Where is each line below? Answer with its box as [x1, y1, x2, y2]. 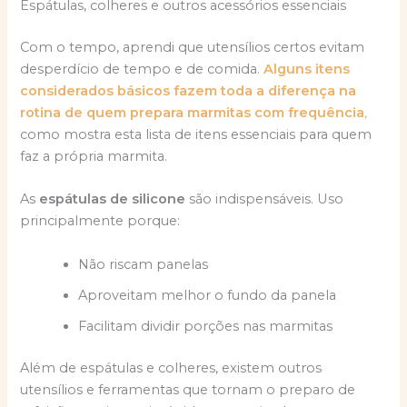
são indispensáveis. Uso [185, 191, 344, 208]
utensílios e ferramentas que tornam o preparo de [20, 381, 356, 398]
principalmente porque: [20, 213, 181, 230]
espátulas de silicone [39, 191, 186, 208]
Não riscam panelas [78, 255, 209, 273]
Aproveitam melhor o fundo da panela [78, 286, 337, 303]
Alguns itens [263, 60, 351, 77]
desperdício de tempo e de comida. [20, 60, 261, 77]
